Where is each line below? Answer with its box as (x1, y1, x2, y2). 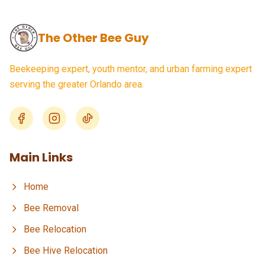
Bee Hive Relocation (24, 245, 108, 256)
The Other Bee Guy (38, 30, 149, 46)
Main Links (9, 149, 73, 166)
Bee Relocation (24, 224, 86, 235)
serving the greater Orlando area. (9, 79, 144, 90)
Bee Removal (24, 202, 79, 214)
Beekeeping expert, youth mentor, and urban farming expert (9, 63, 252, 75)
